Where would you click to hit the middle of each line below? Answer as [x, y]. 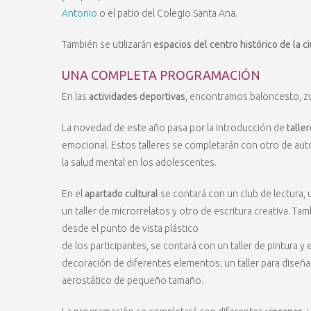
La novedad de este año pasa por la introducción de [174, 128]
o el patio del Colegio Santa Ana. [167, 14]
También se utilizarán [108, 45]
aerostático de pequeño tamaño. [133, 281]
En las [74, 97]
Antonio [79, 14]
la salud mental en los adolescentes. [139, 163]
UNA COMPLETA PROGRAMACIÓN [161, 75]
